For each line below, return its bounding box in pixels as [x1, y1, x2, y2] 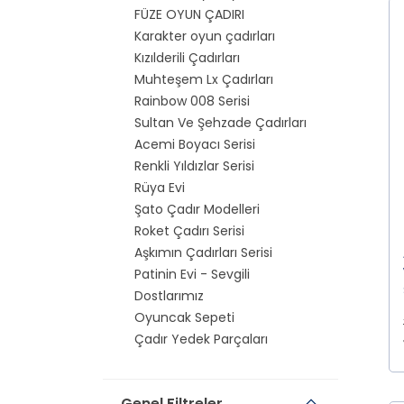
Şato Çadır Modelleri [134, 200, 260, 218]
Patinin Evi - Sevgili [134, 265, 250, 283]
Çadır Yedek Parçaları [134, 330, 268, 348]
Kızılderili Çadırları [134, 49, 240, 67]
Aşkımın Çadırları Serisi [134, 243, 272, 262]
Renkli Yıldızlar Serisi [134, 157, 254, 175]
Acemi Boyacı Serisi [134, 135, 255, 153]
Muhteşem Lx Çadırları [134, 70, 273, 88]
